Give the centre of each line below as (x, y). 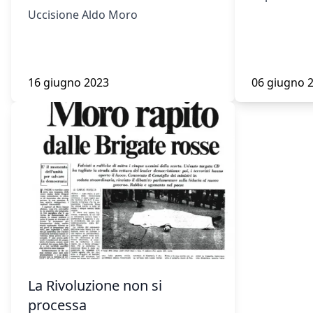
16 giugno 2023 (68, 82)
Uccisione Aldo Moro (83, 15)
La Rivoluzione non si (95, 285)
